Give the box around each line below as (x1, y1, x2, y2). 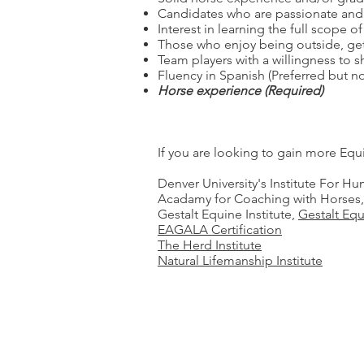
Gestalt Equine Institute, (158, 206, 298, 222)
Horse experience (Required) (158, 83, 323, 98)
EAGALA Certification (158, 222, 282, 237)
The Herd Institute (158, 237, 262, 253)
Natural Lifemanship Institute (158, 253, 323, 268)
